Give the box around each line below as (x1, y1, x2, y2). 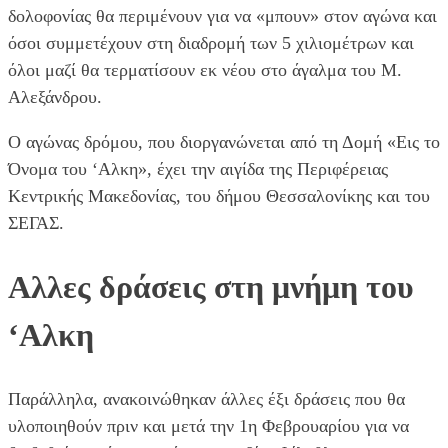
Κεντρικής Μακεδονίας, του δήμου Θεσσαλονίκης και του (8, 185, 430, 206)
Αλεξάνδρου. (8, 86, 102, 107)
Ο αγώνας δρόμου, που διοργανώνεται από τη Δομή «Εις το (8, 131, 440, 152)
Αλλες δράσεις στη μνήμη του (8, 269, 414, 306)
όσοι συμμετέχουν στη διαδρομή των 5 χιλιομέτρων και (8, 32, 414, 53)
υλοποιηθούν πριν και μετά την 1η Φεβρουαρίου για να (8, 415, 409, 436)
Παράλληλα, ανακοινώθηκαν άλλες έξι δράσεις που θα (8, 388, 405, 409)
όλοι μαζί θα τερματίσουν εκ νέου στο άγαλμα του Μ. (8, 59, 402, 80)
